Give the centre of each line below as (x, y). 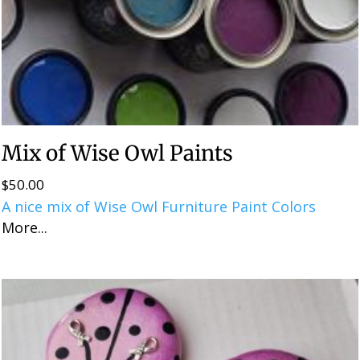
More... (25, 227)
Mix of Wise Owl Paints (118, 153)
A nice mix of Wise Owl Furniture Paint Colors (159, 206)
